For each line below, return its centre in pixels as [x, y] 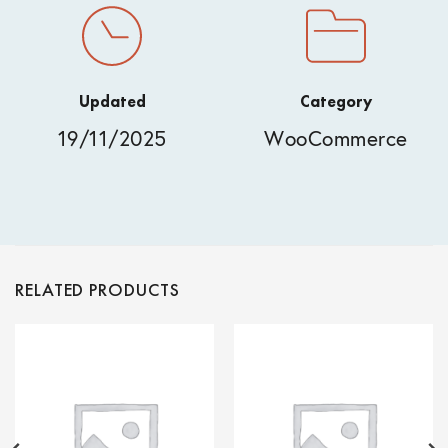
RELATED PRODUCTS [97, 290]
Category [336, 102]
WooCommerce [336, 139]
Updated [112, 102]
